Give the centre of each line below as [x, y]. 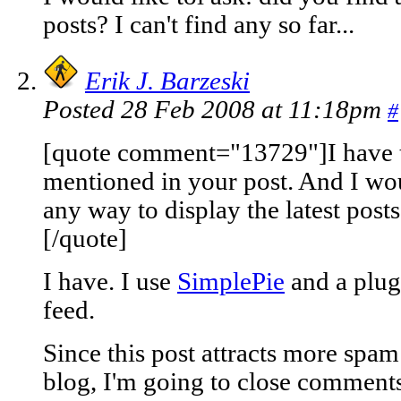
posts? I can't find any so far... [199, 25]
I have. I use [110, 282]
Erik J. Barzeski [167, 81]
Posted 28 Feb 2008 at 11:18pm [215, 110]
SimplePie [231, 282]
